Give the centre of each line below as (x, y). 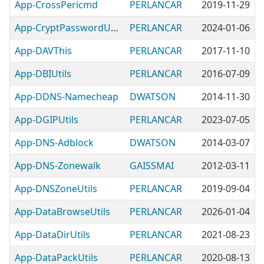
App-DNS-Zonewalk (58, 166)
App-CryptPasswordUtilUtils (115, 28)
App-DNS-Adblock (54, 143)
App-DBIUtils (43, 74)
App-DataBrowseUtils (62, 212)
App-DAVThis (43, 51)
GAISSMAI (152, 166)
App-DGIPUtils (47, 120)
